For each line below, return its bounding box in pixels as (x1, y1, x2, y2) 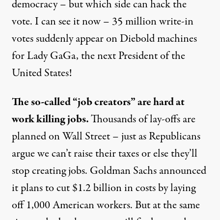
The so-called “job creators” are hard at (12, 94, 185, 110)
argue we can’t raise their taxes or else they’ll (12, 146, 197, 162)
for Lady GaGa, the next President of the (12, 48, 185, 64)
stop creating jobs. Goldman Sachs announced (12, 163, 206, 179)
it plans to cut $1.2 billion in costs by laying (12, 180, 195, 196)
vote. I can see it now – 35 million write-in (12, 14, 193, 29)
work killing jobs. (12, 111, 91, 127)
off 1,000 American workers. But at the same (12, 197, 200, 213)
